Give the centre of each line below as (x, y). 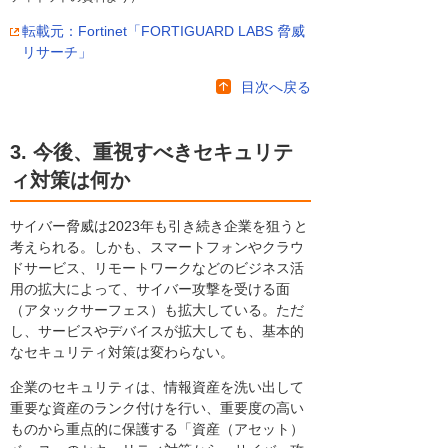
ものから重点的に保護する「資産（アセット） (157, 428)
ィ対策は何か (70, 179)
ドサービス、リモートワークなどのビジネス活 (157, 267)
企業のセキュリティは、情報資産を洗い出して (157, 386)
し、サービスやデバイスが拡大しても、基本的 (157, 330)
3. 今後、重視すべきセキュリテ (151, 151)
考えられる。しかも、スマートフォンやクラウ (157, 246)
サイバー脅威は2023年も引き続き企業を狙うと (159, 225)
